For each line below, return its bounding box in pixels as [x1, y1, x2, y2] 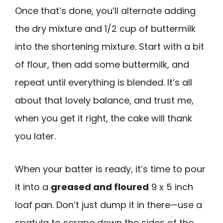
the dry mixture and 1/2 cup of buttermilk [15, 22, 196, 35]
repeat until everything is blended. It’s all [15, 76, 192, 89]
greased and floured [51, 181, 149, 194]
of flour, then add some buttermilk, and [15, 58, 189, 71]
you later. [15, 129, 56, 142]
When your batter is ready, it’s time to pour [15, 163, 206, 176]
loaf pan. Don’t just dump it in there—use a [15, 199, 202, 212]
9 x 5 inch [149, 181, 193, 194]
